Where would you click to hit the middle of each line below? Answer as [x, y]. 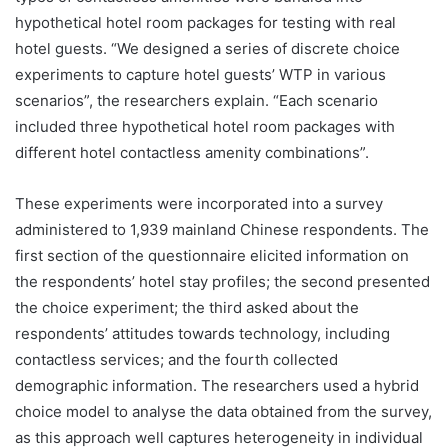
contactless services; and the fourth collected [176, 360]
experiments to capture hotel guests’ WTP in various [200, 75]
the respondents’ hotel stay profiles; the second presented [222, 282]
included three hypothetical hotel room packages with [205, 127]
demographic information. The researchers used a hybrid [217, 386]
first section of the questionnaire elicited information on [212, 256]
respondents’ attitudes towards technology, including [202, 334]
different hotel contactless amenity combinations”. [192, 153]
